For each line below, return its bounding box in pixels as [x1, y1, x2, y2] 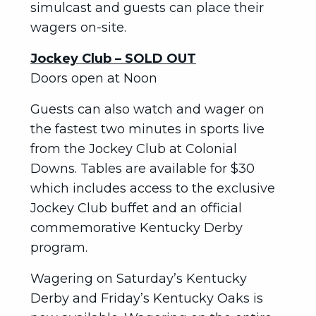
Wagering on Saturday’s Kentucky [30, 271, 247, 286]
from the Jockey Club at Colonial [30, 141, 237, 157]
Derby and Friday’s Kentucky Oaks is [30, 291, 263, 306]
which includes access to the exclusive [30, 181, 275, 196]
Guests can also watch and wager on [30, 102, 265, 117]
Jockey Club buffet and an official [30, 200, 242, 216]
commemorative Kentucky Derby [30, 220, 243, 236]
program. [30, 240, 87, 255]
